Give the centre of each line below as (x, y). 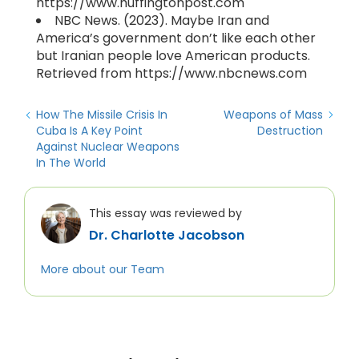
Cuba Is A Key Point (89, 131)
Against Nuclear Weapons (108, 147)
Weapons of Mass (273, 115)
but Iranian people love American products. (173, 56)
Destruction (290, 131)
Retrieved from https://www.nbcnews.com (171, 73)
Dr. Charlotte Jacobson (167, 235)
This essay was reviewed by (165, 213)
